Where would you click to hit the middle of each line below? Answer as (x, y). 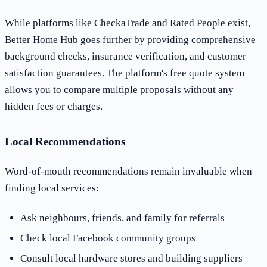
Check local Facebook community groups (108, 238)
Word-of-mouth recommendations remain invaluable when (128, 172)
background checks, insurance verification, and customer (125, 57)
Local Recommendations (65, 142)
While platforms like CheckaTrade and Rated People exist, (128, 23)
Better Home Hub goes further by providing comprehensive (130, 40)
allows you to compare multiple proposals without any (119, 90)
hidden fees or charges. (54, 107)
